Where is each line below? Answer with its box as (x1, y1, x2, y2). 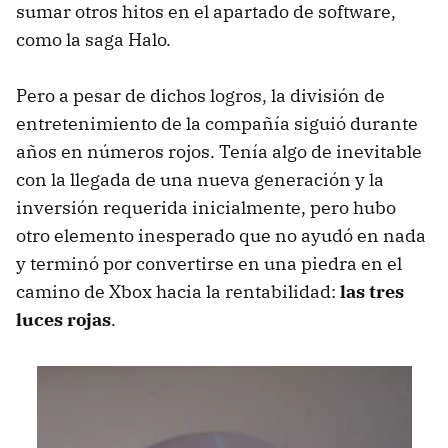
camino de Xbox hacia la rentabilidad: (16, 279, 340, 303)
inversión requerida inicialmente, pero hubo (16, 195, 396, 219)
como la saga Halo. (16, 27, 171, 51)
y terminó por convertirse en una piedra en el (16, 251, 402, 275)
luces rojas (16, 307, 111, 331)
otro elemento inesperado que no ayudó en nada (16, 223, 426, 247)
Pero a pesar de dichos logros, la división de (16, 83, 385, 107)
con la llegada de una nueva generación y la (16, 167, 384, 191)
